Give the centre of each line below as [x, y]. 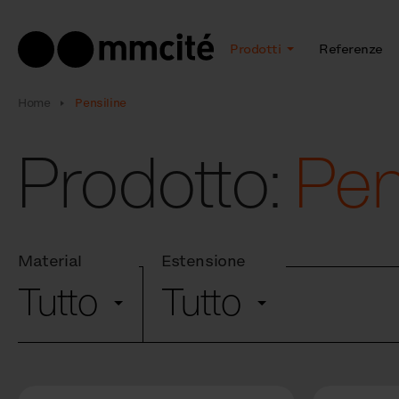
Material [50, 261]
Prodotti [257, 49]
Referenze [351, 49]
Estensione [204, 261]
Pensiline [101, 103]
